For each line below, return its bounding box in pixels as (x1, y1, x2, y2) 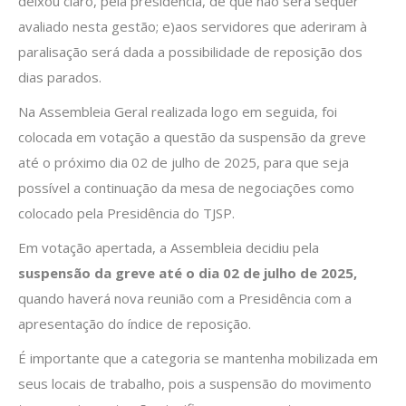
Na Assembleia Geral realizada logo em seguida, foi (18, 102, 337, 121)
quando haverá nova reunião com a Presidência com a (18, 289, 352, 308)
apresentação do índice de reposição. (18, 314, 251, 333)
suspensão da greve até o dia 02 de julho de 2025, (18, 264, 357, 283)
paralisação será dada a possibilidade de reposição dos (18, 43, 362, 62)
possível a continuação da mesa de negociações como (18, 179, 354, 198)
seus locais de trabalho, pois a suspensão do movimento (18, 374, 372, 393)
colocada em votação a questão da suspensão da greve (18, 128, 366, 147)
